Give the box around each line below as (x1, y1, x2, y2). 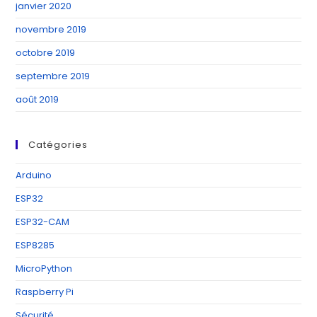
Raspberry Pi (16, 284, 74, 299)
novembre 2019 (16, 22, 87, 36)
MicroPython (16, 261, 73, 275)
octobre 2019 (16, 45, 76, 59)
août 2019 (16, 92, 59, 106)
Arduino (16, 168, 52, 182)
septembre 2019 (16, 69, 91, 83)
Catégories (28, 137, 88, 151)
